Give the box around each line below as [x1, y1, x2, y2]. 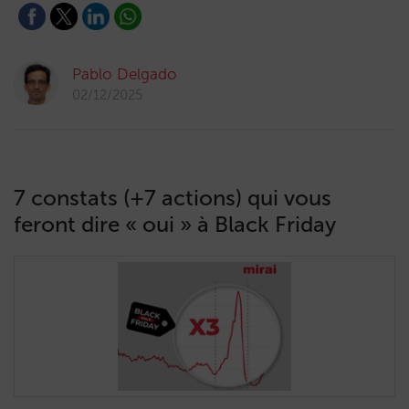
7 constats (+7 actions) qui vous [14, 184, 331, 211]
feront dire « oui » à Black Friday [14, 211, 336, 237]
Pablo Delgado [72, 65, 177, 83]
